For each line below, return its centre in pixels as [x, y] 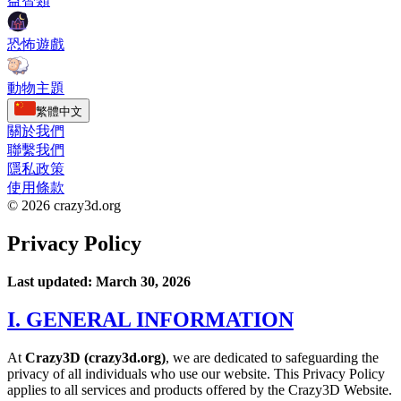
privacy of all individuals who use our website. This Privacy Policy [196, 373]
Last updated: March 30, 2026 [99, 281]
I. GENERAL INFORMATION [150, 319]
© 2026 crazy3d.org [64, 205]
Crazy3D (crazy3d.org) [95, 357]
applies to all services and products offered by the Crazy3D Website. [200, 389]
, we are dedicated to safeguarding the [272, 357]
